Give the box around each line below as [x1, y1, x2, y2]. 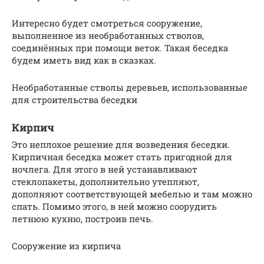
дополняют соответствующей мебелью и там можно [12, 187, 252, 200]
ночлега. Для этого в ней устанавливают [12, 163, 197, 175]
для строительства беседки [12, 93, 137, 105]
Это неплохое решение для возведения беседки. [12, 138, 230, 150]
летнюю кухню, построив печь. [12, 212, 153, 225]
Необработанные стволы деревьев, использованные [12, 81, 247, 93]
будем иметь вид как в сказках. [12, 54, 156, 66]
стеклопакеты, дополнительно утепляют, [12, 175, 199, 187]
